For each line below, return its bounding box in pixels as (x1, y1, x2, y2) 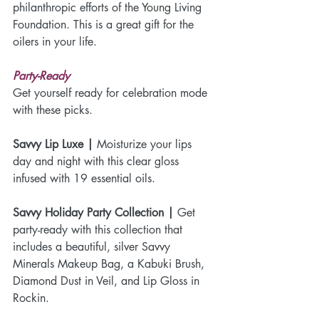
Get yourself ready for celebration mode (13, 85, 211, 100)
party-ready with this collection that (13, 221, 186, 237)
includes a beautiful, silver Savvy (13, 239, 174, 254)
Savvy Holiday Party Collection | (13, 204, 174, 220)
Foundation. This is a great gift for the (13, 16, 197, 32)
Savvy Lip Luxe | (13, 136, 97, 152)
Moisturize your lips (97, 136, 195, 152)
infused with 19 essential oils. (13, 170, 159, 186)
